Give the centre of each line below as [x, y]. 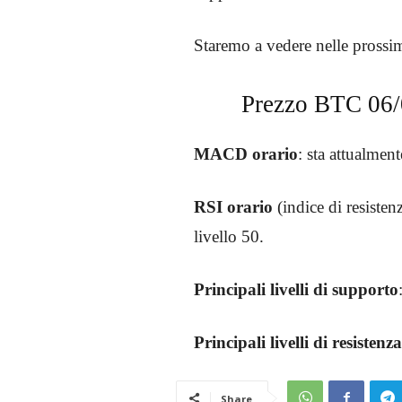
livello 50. [229, 236]
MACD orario [246, 153]
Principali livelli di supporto [296, 289]
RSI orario [233, 206]
